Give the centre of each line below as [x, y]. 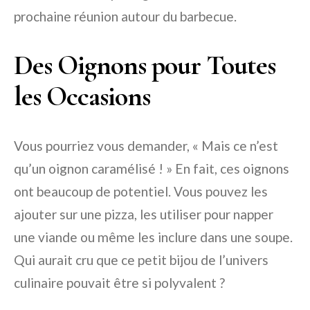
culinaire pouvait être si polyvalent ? [119, 283]
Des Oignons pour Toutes [145, 65]
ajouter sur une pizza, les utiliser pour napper [144, 215]
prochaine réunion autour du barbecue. [125, 17]
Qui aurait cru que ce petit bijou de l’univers [141, 260]
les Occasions [82, 97]
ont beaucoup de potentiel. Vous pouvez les [141, 192]
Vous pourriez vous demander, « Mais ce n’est [146, 146]
